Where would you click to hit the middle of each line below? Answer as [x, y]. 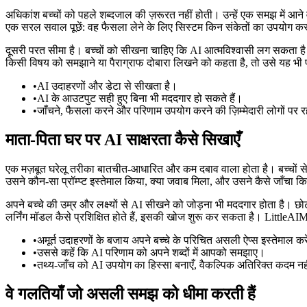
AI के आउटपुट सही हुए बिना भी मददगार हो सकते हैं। [140, 98]
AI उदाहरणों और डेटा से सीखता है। [107, 86]
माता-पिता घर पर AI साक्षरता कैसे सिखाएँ [123, 139]
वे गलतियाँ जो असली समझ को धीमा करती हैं [131, 294]
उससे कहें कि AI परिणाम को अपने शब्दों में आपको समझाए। [151, 252]
